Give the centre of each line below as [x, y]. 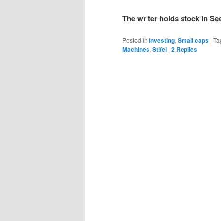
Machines [136, 49]
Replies [186, 49]
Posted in [135, 40]
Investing [162, 40]
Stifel [160, 49]
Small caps [193, 40]
